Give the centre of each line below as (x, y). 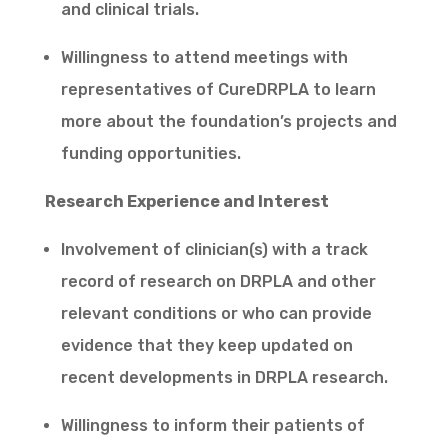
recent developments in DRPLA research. (224, 378)
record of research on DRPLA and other (218, 282)
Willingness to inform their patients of (212, 426)
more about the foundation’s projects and (228, 122)
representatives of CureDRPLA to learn (218, 90)
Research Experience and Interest (186, 202)
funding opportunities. (150, 154)
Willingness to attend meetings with (204, 58)
